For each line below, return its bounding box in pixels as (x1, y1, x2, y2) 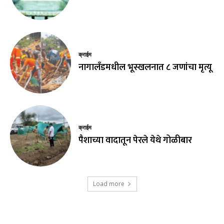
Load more (92, 179, 124, 188)
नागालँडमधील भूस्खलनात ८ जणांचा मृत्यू (78, 59, 212, 75)
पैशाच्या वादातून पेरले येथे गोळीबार (78, 132, 192, 148)
